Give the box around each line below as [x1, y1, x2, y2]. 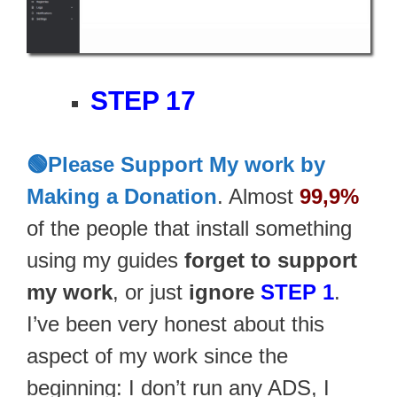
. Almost [217, 184, 300, 209]
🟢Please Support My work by [27, 152, 325, 177]
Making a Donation [27, 184, 217, 209]
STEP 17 [90, 86, 196, 116]
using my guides [27, 248, 184, 273]
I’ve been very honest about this [27, 312, 324, 337]
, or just [113, 280, 189, 305]
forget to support [184, 248, 357, 273]
